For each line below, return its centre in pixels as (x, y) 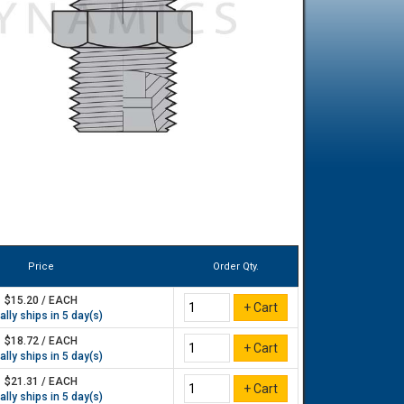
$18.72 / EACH (41, 341)
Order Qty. (235, 266)
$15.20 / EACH (41, 300)
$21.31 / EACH (41, 381)
